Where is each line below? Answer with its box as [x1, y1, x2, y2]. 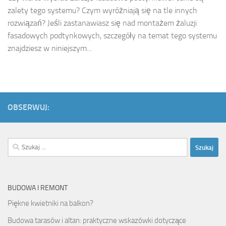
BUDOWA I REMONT [8, 184, 68, 193]
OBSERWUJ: [8, 102, 49, 112]
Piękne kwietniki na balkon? [8, 199, 93, 208]
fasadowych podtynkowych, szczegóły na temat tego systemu [8, 31, 217, 41]
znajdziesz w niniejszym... [8, 43, 91, 53]
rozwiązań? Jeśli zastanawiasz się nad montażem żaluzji [8, 18, 197, 28]
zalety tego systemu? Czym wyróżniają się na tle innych [8, 6, 197, 16]
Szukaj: [7, 139, 29, 148]
